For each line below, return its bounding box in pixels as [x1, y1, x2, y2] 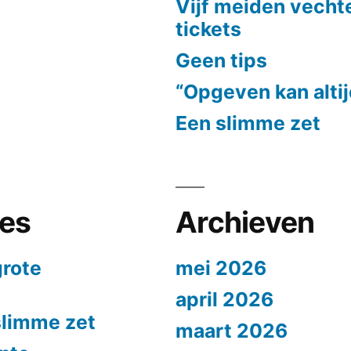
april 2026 [175, 287, 273, 311]
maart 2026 [175, 318, 288, 342]
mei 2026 [175, 255, 266, 280]
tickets [175, 16, 241, 41]
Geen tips [175, 48, 267, 72]
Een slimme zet [175, 110, 320, 135]
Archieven [175, 204, 315, 240]
